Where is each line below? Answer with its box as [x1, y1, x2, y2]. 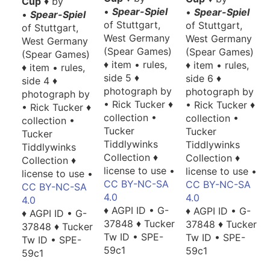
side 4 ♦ [22, 74, 57, 87]
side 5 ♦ [104, 71, 139, 84]
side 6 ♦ [186, 72, 221, 84]
